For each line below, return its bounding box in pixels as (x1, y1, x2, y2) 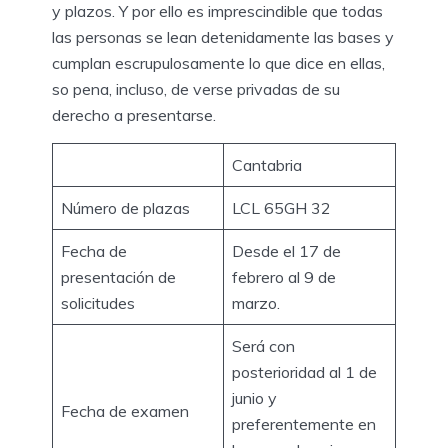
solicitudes (61, 292, 135, 313)
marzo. (232, 292, 284, 313)
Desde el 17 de (232, 240, 341, 261)
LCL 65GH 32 (232, 197, 331, 218)
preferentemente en (232, 413, 376, 434)
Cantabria (232, 154, 302, 175)
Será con (232, 335, 295, 356)
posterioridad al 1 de (232, 361, 377, 382)
